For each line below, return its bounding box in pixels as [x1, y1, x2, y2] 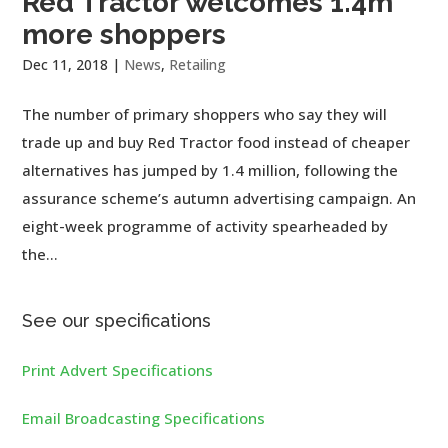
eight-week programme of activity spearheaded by [22, 215, 389, 236]
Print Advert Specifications [22, 359, 214, 380]
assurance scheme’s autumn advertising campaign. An [22, 187, 417, 208]
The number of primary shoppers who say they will [22, 103, 388, 124]
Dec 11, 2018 [22, 54, 109, 74]
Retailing [169, 54, 227, 74]
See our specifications [22, 309, 212, 331]
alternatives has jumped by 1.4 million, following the [22, 159, 399, 180]
